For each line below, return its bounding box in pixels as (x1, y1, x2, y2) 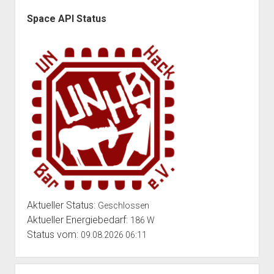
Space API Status (26, 12, 106, 24)
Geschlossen (97, 200, 149, 210)
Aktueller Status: (26, 199, 98, 211)
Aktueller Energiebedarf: (26, 213, 130, 226)
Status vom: (26, 228, 81, 240)
